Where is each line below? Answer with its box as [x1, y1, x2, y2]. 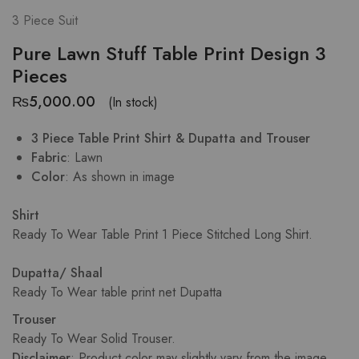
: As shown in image [65, 167, 175, 186]
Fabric [31, 148, 67, 167]
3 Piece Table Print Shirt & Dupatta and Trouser [31, 129, 310, 147]
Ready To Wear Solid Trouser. [12, 329, 175, 348]
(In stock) [108, 92, 158, 111]
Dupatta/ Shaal [12, 264, 103, 282]
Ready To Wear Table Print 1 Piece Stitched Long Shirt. [12, 225, 313, 244]
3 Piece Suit [12, 11, 78, 30]
